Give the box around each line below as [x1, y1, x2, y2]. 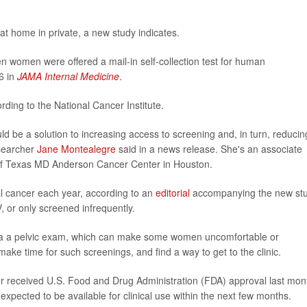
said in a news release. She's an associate [116, 142, 302, 156]
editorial [156, 186, 190, 199]
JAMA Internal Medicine [17, 69, 119, 83]
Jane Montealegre [37, 142, 116, 156]
